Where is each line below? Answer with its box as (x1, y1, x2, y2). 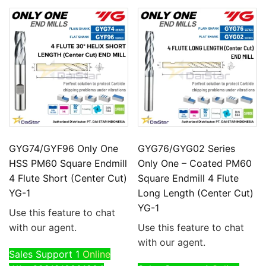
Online (83, 248, 110, 260)
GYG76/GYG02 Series (138, 142, 236, 154)
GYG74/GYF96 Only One (9, 142, 118, 154)
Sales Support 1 (9, 248, 80, 260)
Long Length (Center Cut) (138, 186, 254, 199)
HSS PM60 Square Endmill (9, 157, 127, 169)
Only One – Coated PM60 (138, 157, 252, 169)
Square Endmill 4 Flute (138, 172, 239, 184)
